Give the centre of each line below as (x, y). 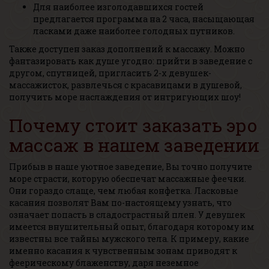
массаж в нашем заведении (134, 145)
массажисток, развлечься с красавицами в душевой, (125, 85)
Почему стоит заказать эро (133, 125)
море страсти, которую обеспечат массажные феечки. (128, 179)
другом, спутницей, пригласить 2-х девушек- (110, 73)
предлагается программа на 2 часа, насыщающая (144, 19)
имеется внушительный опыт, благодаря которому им (132, 227)
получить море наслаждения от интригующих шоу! (125, 97)
